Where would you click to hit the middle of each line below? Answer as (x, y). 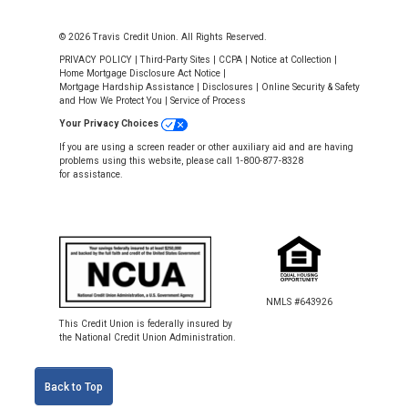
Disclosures (228, 87)
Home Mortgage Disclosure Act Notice (140, 74)
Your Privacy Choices (110, 124)
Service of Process (208, 101)
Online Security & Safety (311, 87)
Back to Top (74, 387)
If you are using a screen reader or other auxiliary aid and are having (206, 147)
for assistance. (91, 174)
